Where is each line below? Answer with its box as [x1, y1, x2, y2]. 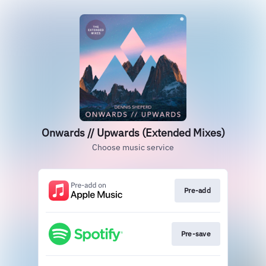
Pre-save [180, 229, 211, 239]
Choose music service [92, 142, 174, 153]
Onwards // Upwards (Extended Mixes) [41, 126, 225, 140]
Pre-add [183, 186, 211, 195]
